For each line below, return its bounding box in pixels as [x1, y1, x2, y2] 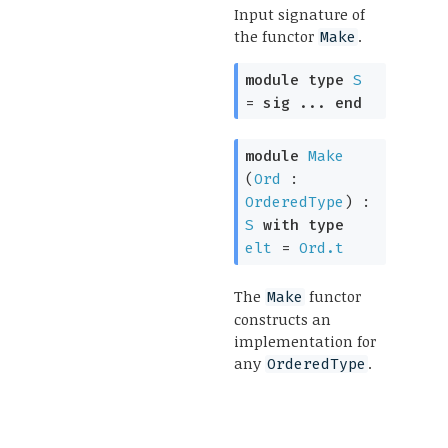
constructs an [233, 308, 331, 329]
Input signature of [233, 3, 365, 24]
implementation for [233, 330, 376, 351]
